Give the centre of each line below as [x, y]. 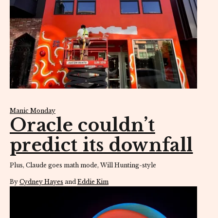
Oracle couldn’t [82, 125]
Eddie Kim [93, 182]
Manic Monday [33, 110]
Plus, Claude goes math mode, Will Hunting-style [83, 165]
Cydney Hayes [41, 182]
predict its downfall [101, 145]
